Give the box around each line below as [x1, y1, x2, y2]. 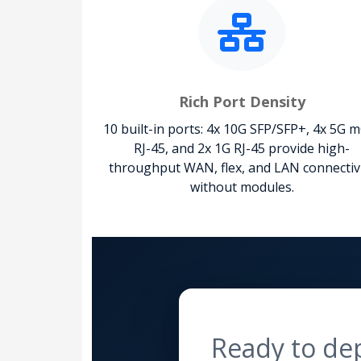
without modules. [189, 177, 294, 196]
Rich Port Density [178, 91, 305, 111]
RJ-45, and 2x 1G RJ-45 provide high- [134, 139, 350, 157]
